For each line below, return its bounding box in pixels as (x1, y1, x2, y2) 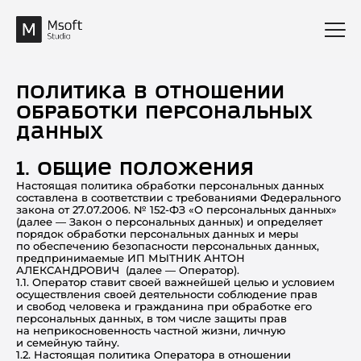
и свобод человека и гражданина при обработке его (16, 300, 312, 313)
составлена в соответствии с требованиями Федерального (16, 191, 341, 204)
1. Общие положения (16, 160, 254, 180)
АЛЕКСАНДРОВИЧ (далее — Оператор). (16, 263, 239, 276)
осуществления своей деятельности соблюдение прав (16, 288, 317, 301)
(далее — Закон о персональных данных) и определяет (16, 215, 322, 228)
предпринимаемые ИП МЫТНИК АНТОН (16, 251, 245, 264)
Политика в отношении (16, 83, 284, 103)
